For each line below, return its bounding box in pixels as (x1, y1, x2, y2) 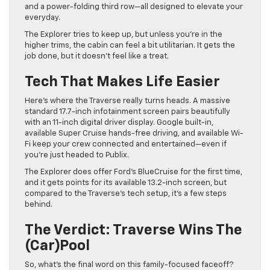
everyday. (25, 13, 60, 22)
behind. (25, 200, 52, 209)
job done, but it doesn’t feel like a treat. (25, 52, 169, 60)
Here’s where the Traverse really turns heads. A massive (25, 96, 230, 105)
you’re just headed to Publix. (25, 151, 129, 159)
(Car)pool (25, 238, 90, 253)
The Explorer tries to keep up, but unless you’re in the (25, 30, 222, 39)
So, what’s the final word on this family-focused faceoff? (25, 260, 233, 269)
